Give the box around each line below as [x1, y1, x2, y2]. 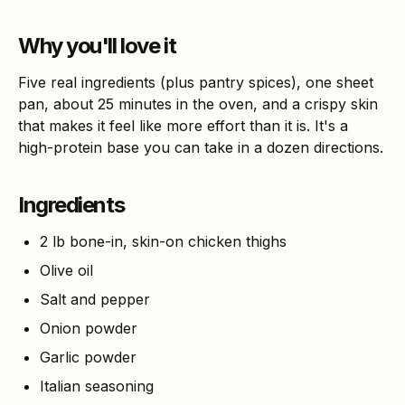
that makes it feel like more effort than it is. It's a [18, 117, 348, 136]
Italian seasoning [40, 377, 154, 396]
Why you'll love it [18, 33, 176, 60]
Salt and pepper [40, 290, 150, 309]
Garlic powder [40, 348, 137, 367]
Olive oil [40, 261, 93, 280]
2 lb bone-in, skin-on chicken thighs [40, 232, 287, 251]
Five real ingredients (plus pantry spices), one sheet [18, 73, 373, 92]
